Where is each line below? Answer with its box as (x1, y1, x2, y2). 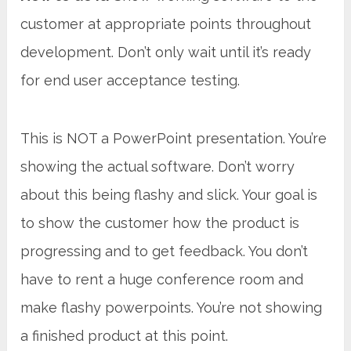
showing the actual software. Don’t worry (20, 157, 295, 175)
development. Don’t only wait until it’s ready (20, 43, 312, 60)
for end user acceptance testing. (20, 71, 241, 89)
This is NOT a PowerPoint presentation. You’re (20, 129, 327, 147)
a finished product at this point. (20, 327, 229, 344)
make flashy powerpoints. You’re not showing (20, 299, 323, 316)
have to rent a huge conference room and (20, 270, 304, 288)
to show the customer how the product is (20, 214, 300, 231)
